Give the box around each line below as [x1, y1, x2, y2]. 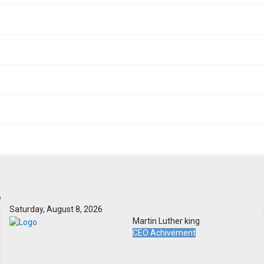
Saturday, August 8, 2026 [9, 204, 103, 214]
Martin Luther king [132, 216, 200, 226]
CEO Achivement [132, 228, 196, 238]
